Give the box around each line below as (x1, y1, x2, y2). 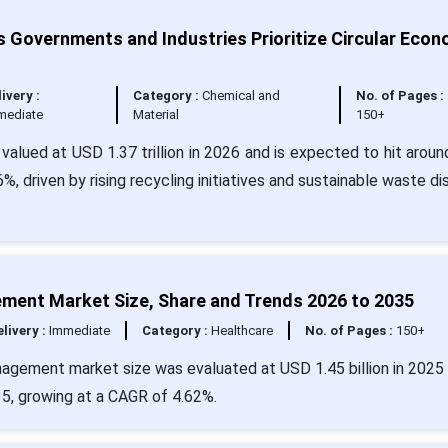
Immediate (48, 323, 110, 338)
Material (132, 107, 179, 122)
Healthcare (210, 323, 273, 338)
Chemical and (201, 88, 280, 103)
